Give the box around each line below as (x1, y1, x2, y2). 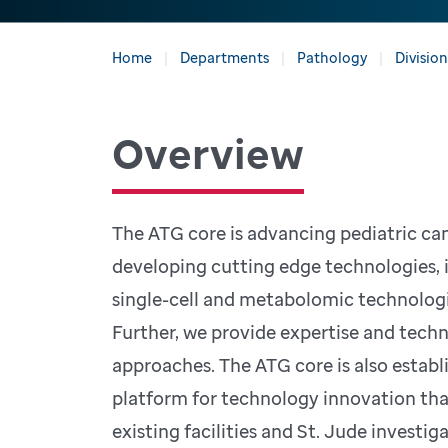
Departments (179, 47, 269, 67)
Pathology (296, 47, 367, 67)
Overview (111, 126, 304, 182)
